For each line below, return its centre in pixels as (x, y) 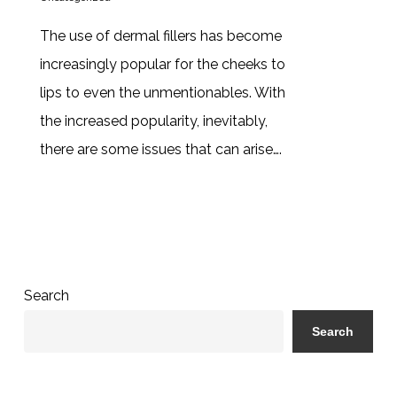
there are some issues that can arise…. (160, 150)
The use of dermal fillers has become (160, 36)
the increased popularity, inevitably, (153, 121)
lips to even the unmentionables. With (162, 93)
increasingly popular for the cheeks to (162, 65)
